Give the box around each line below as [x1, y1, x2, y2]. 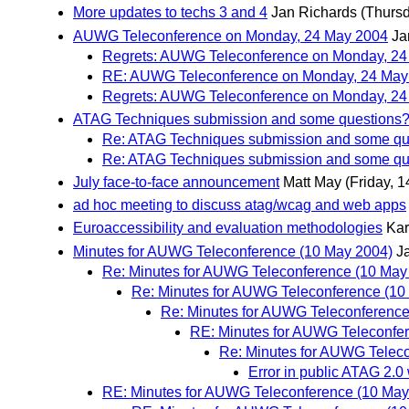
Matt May [283, 174, 341, 191]
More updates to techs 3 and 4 [73, 5, 267, 21]
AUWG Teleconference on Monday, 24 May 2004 [73, 27, 388, 44]
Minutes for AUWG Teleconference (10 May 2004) [73, 243, 393, 259]
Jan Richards [271, 5, 357, 21]
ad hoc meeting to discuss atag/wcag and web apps [73, 197, 406, 214]
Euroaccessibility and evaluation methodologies [73, 220, 383, 236]
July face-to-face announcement [73, 174, 279, 191]
